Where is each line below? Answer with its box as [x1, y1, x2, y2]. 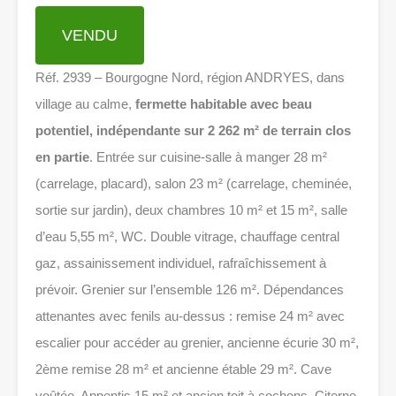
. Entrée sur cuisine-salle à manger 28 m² [89, 149, 327, 165]
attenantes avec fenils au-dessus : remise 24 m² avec [35, 308, 345, 324]
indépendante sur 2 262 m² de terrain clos [96, 123, 351, 139]
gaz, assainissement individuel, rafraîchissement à [35, 255, 326, 271]
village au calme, [35, 96, 132, 112]
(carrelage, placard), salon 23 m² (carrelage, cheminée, [35, 176, 352, 192]
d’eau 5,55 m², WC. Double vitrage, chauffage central [35, 229, 339, 245]
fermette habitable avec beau [132, 96, 312, 112]
